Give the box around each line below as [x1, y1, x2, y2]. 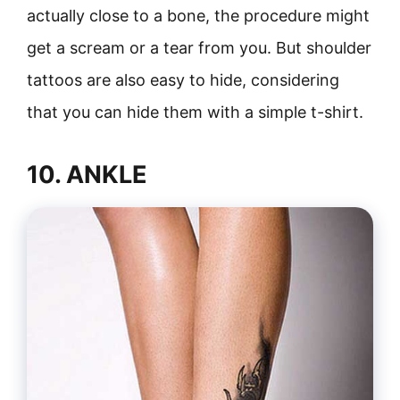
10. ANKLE [27, 160, 147, 189]
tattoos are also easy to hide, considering [27, 71, 339, 89]
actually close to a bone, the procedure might [27, 6, 370, 25]
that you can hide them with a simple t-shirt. [27, 103, 363, 121]
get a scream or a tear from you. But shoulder [27, 38, 371, 57]
